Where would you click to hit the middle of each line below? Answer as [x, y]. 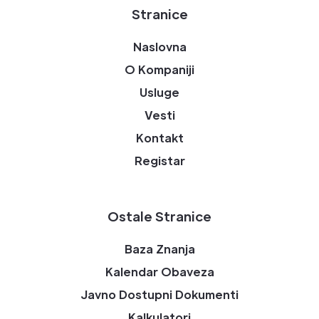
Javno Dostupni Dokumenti [159, 295]
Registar [159, 161]
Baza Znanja [159, 249]
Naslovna [159, 47]
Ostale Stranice [159, 216]
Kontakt [159, 138]
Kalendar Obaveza [159, 272]
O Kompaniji [159, 70]
